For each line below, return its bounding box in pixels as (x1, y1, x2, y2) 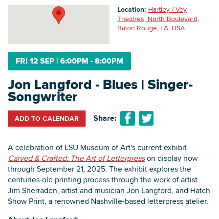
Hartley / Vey (148, 4, 187, 14)
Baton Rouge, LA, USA (117, 22, 185, 33)
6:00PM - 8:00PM (58, 55, 123, 66)
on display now (145, 152, 198, 164)
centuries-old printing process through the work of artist (8, 174, 197, 185)
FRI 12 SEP (16, 55, 56, 66)
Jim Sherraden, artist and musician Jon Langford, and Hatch (8, 184, 210, 196)
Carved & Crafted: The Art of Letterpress (8, 152, 145, 164)
